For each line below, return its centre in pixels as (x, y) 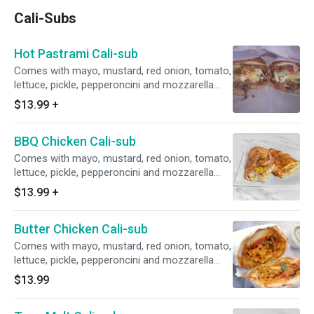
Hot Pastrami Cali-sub (76, 54)
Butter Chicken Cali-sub (81, 229)
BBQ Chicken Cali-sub (75, 141)
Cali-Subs (45, 18)
